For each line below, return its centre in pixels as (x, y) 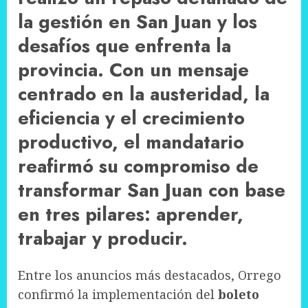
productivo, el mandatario (131, 142)
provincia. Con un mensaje (133, 69)
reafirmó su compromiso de (138, 166)
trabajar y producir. (103, 238)
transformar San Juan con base (152, 190)
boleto (239, 295)
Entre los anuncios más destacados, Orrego (150, 275)
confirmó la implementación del (118, 295)
